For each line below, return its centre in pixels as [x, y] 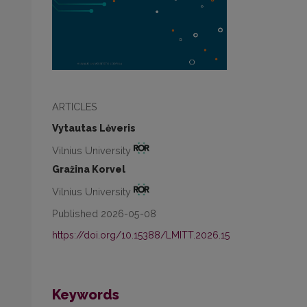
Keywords [86, 295]
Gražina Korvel [89, 170]
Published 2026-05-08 [104, 214]
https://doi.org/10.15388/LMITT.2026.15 [141, 235]
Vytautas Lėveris [94, 128]
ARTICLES [75, 106]
